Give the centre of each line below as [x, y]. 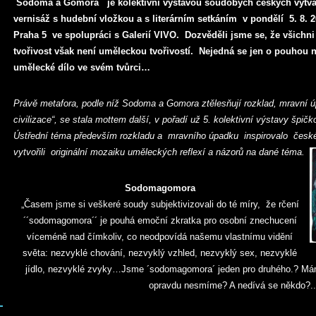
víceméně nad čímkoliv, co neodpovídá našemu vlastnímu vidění [160, 237]
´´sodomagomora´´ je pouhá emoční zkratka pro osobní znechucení [160, 220]
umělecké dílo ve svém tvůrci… [82, 67]
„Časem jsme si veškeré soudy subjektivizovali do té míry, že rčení [160, 204]
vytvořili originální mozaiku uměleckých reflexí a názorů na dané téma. [159, 152]
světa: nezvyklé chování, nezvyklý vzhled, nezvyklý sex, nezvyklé [160, 253]
